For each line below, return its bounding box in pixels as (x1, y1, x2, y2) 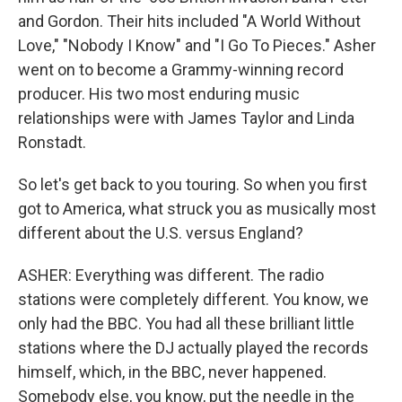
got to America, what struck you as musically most (18, 199, 376, 219)
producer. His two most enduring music (18, 84, 300, 104)
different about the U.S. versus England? (18, 223, 303, 243)
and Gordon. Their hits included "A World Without (18, 12, 361, 31)
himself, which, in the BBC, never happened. (18, 363, 327, 382)
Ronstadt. (18, 133, 86, 153)
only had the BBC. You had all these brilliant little (18, 314, 354, 334)
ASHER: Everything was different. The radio (18, 266, 324, 285)
